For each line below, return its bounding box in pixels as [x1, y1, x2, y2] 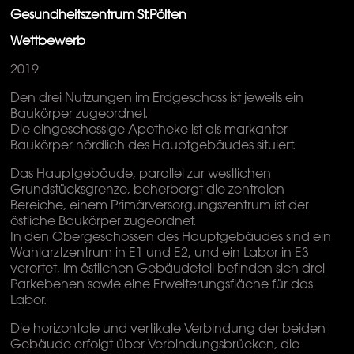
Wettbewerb [10, 32, 86, 49]
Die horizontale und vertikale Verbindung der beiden [10, 320, 326, 337]
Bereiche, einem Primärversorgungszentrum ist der [10, 197, 310, 213]
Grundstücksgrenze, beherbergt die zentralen [10, 181, 285, 198]
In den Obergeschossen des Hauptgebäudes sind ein [10, 228, 332, 245]
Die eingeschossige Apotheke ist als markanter [10, 121, 288, 137]
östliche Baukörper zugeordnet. [10, 213, 197, 229]
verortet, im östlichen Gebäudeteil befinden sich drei [10, 260, 326, 277]
